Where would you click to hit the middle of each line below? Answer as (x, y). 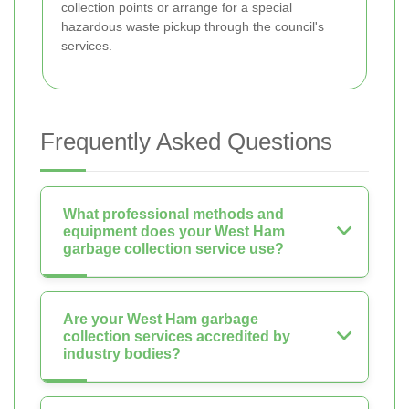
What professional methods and (173, 215)
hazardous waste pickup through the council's (193, 27)
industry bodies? (122, 354)
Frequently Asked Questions (186, 142)
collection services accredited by (177, 337)
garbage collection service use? (173, 249)
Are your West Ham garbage (161, 320)
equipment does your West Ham (174, 232)
